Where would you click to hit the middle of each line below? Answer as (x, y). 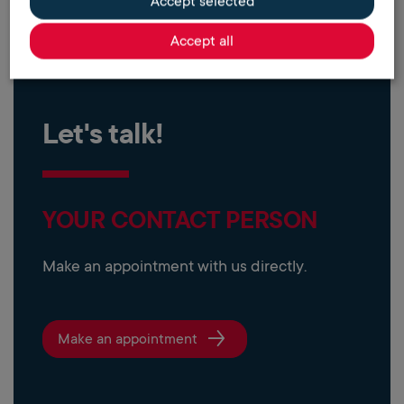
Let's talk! (103, 132)
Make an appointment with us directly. (174, 266)
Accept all (202, 41)
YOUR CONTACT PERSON (180, 219)
